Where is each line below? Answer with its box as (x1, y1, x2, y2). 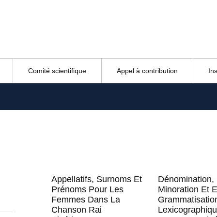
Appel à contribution (117, 67, 178, 75)
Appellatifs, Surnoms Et (51, 174, 142, 184)
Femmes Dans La (51, 195, 121, 204)
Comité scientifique (28, 67, 86, 75)
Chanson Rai (51, 205, 102, 215)
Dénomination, (158, 174, 215, 184)
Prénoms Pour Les (51, 185, 124, 194)
